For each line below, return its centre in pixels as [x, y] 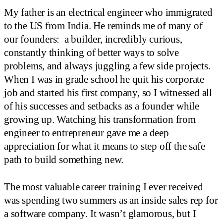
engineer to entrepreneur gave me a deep [86, 133]
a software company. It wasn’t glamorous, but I [100, 213]
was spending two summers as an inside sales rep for [111, 200]
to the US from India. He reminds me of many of [103, 26]
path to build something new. [64, 159]
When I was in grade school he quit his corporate [104, 79]
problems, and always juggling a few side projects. [107, 66]
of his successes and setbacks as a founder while [102, 106]
